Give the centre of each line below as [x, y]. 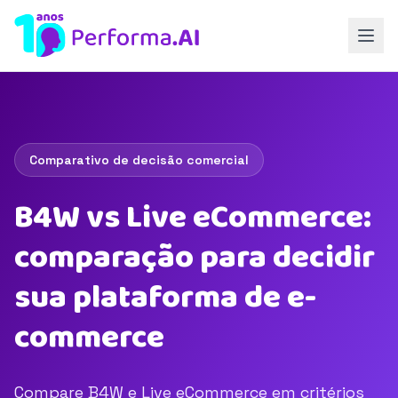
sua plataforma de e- [165, 298]
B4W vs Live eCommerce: [193, 218]
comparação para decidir [195, 258]
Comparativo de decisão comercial [139, 160]
